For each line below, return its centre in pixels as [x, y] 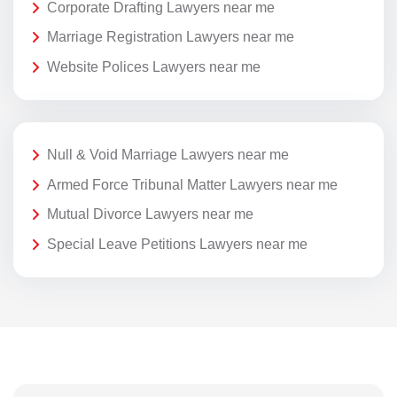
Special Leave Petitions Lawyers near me [177, 245]
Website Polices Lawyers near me [154, 67]
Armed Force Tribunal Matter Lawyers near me [192, 184]
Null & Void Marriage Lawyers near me [168, 155]
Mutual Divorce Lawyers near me [150, 214]
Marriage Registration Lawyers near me [171, 37]
